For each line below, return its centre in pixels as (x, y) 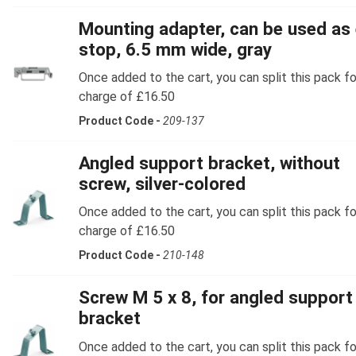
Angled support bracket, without (209, 163)
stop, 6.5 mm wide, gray (175, 49)
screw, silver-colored (162, 184)
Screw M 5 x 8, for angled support (216, 298)
